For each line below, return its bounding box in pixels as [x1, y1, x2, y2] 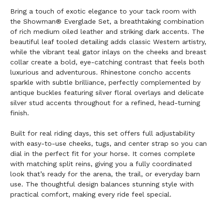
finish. [10, 109, 29, 117]
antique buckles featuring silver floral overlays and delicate [10, 89, 204, 97]
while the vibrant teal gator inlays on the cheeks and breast [10, 48, 206, 56]
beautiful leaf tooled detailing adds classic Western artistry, [10, 38, 206, 46]
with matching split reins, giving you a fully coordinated [10, 160, 192, 168]
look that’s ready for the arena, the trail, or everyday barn [10, 170, 200, 178]
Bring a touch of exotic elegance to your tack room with [10, 7, 196, 15]
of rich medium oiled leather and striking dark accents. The [10, 28, 204, 36]
